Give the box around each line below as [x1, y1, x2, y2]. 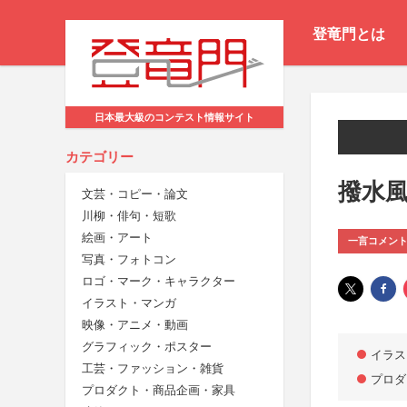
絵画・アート [82, 231, 153, 245]
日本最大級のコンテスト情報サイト [94, 112, 254, 124]
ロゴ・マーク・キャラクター [82, 274, 235, 289]
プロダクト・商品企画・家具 [82, 383, 235, 398]
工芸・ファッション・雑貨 [82, 362, 223, 376]
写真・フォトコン [82, 253, 176, 267]
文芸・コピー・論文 [82, 187, 188, 202]
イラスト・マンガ [82, 296, 176, 311]
